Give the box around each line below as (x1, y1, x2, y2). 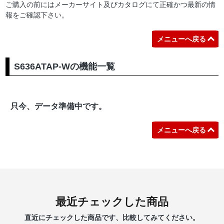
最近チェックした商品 (55, 195, 168, 208)
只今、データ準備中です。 (10, 102, 107, 111)
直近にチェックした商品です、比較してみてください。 (24, 213, 199, 222)
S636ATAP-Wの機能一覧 (14, 61, 115, 71)
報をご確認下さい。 (5, 11, 69, 19)
